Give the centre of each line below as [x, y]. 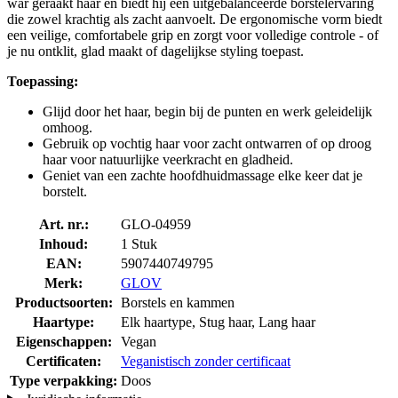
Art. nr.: [64, 224]
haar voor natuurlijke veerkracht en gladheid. [168, 159]
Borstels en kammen [178, 302]
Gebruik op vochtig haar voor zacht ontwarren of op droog [207, 143]
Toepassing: [43, 81]
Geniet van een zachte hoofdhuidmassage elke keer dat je [203, 175]
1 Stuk [139, 243]
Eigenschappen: [64, 341]
